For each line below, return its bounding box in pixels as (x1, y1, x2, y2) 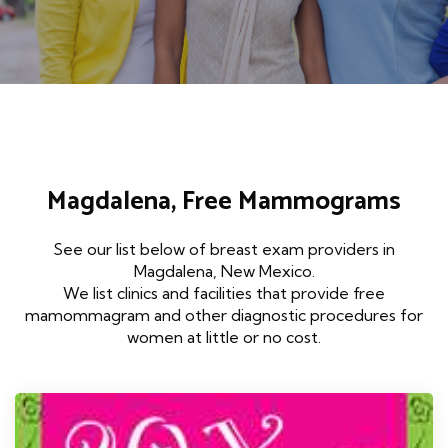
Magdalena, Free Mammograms (47, 180, 401, 224)
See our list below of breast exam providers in (53, 239, 395, 260)
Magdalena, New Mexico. (133, 261, 315, 282)
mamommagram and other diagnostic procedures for (25, 305, 423, 326)
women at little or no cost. (127, 327, 321, 348)
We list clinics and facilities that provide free (63, 283, 385, 304)
